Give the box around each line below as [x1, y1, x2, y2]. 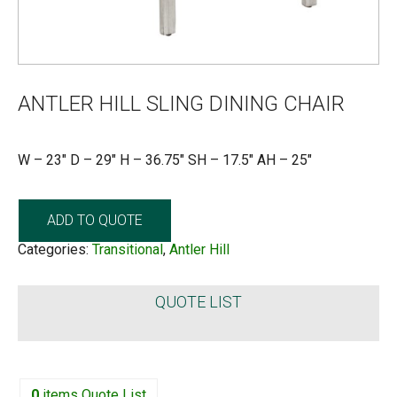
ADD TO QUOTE [47, 211, 143, 229]
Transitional [92, 240, 163, 258]
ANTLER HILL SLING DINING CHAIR [18, 90, 345, 116]
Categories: [18, 240, 92, 258]
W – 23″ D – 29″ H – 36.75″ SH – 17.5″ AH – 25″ [18, 151, 312, 168]
